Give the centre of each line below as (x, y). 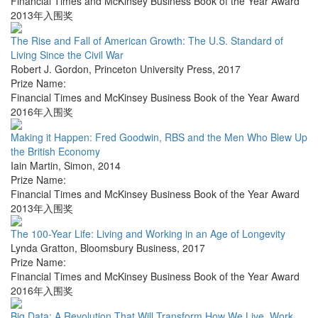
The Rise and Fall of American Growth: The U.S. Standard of (147, 41)
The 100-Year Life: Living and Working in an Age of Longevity (148, 234)
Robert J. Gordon (50, 69)
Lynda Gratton (43, 248)
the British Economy (55, 152)
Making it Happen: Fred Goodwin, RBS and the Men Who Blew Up (159, 137)
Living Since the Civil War (67, 55)
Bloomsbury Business (128, 248)
